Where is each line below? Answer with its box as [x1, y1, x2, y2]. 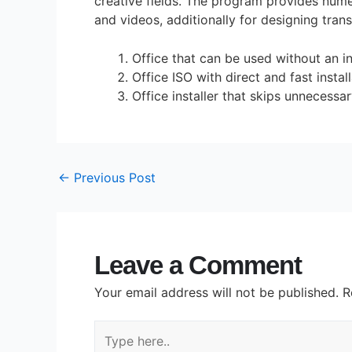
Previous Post [70, 170, 156, 186]
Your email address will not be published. [94, 284, 339, 301]
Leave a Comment [94, 251, 302, 280]
